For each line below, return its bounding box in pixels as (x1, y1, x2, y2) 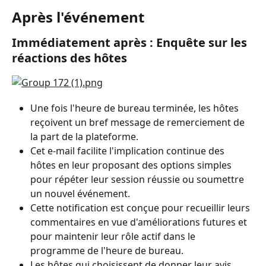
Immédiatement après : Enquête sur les (12, 34, 250, 51)
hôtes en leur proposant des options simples (30, 158, 234, 172)
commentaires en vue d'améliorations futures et (30, 215, 249, 229)
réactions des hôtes (12, 50, 127, 66)
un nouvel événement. (30, 186, 130, 200)
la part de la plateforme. (30, 129, 138, 143)
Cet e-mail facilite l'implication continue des (30, 144, 227, 157)
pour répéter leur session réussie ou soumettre (30, 172, 246, 186)
